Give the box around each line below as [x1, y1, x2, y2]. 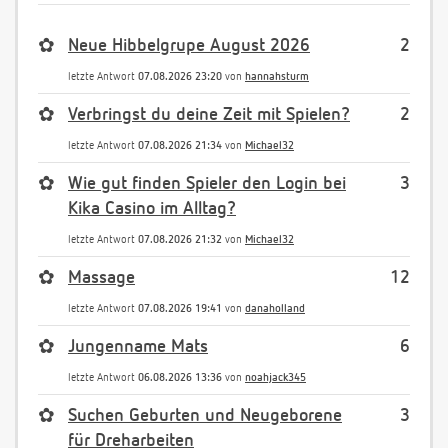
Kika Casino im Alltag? [68, 199, 236, 218]
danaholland [245, 302, 305, 314]
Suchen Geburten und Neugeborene [68, 406, 342, 425]
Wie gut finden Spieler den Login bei [68, 174, 346, 193]
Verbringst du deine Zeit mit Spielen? [68, 105, 350, 124]
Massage [68, 268, 135, 287]
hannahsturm [245, 70, 309, 82]
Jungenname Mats [68, 337, 208, 356]
